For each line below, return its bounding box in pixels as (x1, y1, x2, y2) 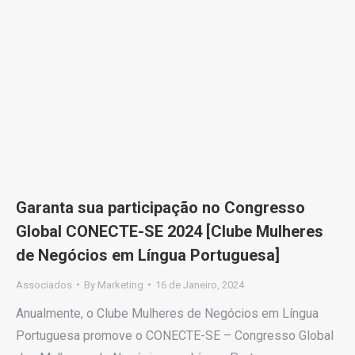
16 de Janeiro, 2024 (155, 278, 244, 291)
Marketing (97, 278, 143, 291)
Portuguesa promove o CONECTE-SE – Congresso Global (16, 327, 334, 343)
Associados (16, 278, 72, 291)
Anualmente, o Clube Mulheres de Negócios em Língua (16, 305, 319, 321)
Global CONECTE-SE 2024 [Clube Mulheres (16, 221, 323, 241)
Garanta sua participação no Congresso (16, 197, 305, 217)
